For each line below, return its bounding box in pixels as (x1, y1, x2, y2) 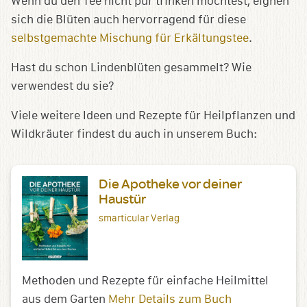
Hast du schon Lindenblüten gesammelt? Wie (11, 61, 251, 75)
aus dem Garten (22, 292, 108, 306)
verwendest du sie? (11, 79, 114, 93)
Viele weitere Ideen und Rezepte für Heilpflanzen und (11, 109, 295, 123)
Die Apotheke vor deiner (99, 175, 242, 193)
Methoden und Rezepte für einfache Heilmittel (22, 273, 269, 287)
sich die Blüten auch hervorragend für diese (11, 13, 246, 27)
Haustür (99, 190, 146, 208)
